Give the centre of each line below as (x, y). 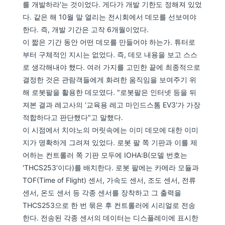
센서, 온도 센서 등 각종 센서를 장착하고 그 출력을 (102, 193)
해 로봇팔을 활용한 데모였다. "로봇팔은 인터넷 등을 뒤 (110, 92)
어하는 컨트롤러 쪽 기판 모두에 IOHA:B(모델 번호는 (105, 155)
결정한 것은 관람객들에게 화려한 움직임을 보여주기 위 (110, 80)
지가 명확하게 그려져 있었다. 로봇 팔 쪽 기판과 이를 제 (110, 143)
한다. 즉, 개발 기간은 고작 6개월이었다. (86, 30)
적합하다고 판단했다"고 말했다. (73, 118)
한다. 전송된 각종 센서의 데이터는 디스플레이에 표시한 (111, 218)
